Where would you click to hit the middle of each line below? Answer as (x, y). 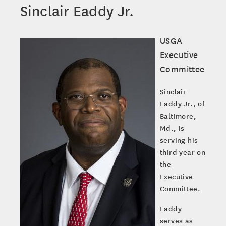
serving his (179, 140)
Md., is (172, 128)
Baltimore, (178, 116)
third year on (183, 152)
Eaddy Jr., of (183, 104)
